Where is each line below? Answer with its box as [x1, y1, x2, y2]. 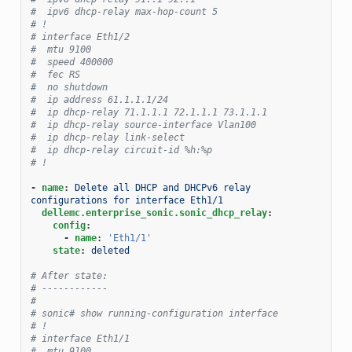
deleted [90, 244, 130, 256]
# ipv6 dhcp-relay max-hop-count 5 [30, 5, 218, 17]
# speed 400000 [30, 56, 113, 68]
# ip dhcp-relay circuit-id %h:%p [30, 144, 212, 156]
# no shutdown [30, 81, 108, 93]
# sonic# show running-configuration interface [30, 307, 278, 319]
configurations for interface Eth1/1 [30, 194, 223, 206]
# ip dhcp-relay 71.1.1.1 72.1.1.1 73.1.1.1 [30, 106, 267, 118]
